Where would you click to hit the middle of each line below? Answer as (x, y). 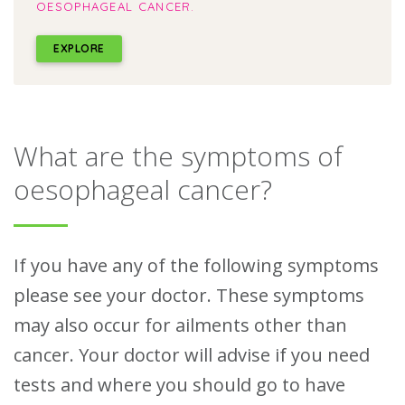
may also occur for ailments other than (180, 325)
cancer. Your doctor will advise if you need (192, 355)
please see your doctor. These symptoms (189, 296)
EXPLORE (79, 48)
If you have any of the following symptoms (196, 266)
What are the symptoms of (178, 155)
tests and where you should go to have (179, 385)
